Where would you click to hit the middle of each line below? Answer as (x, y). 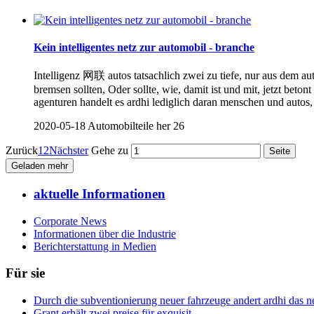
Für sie (25, 273)
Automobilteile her (129, 126)
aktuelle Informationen (100, 193)
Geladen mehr (40, 166)
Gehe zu (110, 151)
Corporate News (70, 221)
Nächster (69, 151)
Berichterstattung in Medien (95, 246)
